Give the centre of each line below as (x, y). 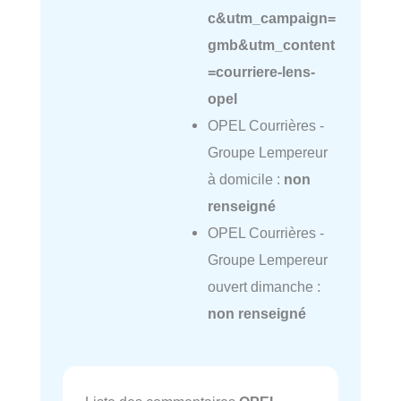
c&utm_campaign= (271, 17)
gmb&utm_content (271, 44)
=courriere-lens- (261, 71)
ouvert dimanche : (264, 286)
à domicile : (245, 179)
